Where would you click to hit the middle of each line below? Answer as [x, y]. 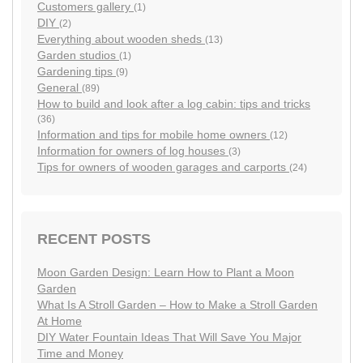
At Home [60, 321]
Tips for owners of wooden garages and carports [163, 167]
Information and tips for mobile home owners [154, 135]
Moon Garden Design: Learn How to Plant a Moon [166, 273]
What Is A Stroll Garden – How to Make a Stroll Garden [177, 305]
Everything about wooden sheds [121, 39]
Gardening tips [77, 72]
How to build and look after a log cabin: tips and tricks [174, 104]
